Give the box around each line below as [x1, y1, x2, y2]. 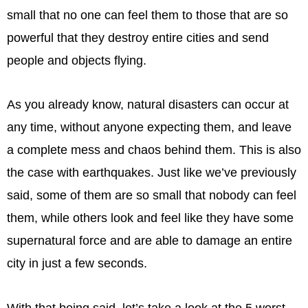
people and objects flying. [7, 53, 146, 67]
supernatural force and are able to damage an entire [7, 234, 292, 248]
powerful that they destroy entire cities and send [7, 30, 269, 45]
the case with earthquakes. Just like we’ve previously [7, 166, 296, 180]
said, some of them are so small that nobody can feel [7, 188, 296, 203]
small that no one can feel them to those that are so [7, 8, 288, 22]
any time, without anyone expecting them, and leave [7, 120, 291, 135]
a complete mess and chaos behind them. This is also [7, 143, 301, 157]
